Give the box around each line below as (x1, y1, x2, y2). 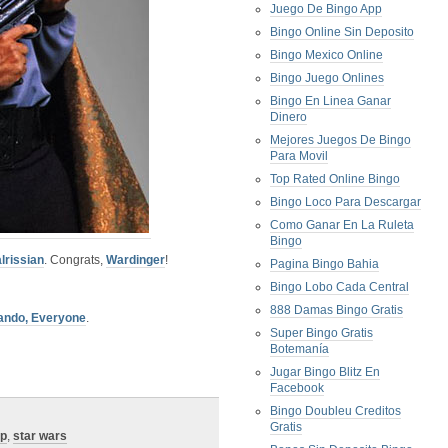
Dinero (270, 110, 307, 124)
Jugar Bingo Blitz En (270, 365, 380, 379)
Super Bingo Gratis (270, 326, 373, 340)
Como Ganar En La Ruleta (270, 218, 414, 232)
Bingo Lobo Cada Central (270, 280, 409, 294)
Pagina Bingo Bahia (270, 257, 379, 271)
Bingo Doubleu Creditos (270, 404, 401, 418)
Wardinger (106, 253, 165, 267)
